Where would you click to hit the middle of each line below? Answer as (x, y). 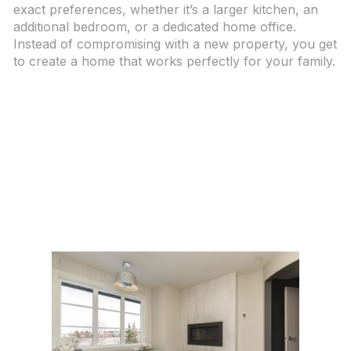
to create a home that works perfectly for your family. (174, 61)
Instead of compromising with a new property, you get (175, 43)
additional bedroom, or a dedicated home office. (154, 26)
